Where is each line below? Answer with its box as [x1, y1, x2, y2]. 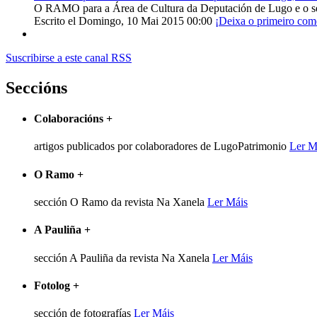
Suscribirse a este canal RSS [6, 52, 132, 64]
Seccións [6, 78, 67, 97]
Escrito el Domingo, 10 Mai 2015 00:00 [34, 15, 212, 28]
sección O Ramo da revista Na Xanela [34, 196, 207, 208]
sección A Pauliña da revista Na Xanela [34, 251, 212, 264]
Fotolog [34, 279, 73, 292]
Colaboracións [34, 113, 106, 125]
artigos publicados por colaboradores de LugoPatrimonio [34, 140, 289, 153]
